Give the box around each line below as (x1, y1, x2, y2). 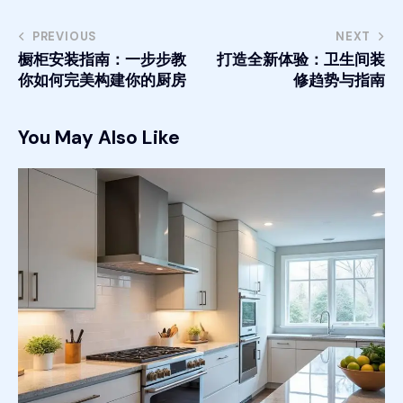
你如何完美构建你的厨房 (18, 70, 186, 91)
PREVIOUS (31, 29, 98, 45)
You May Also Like (18, 125, 180, 151)
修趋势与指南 (293, 70, 385, 91)
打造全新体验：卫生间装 (217, 49, 385, 70)
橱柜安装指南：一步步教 (18, 49, 186, 70)
